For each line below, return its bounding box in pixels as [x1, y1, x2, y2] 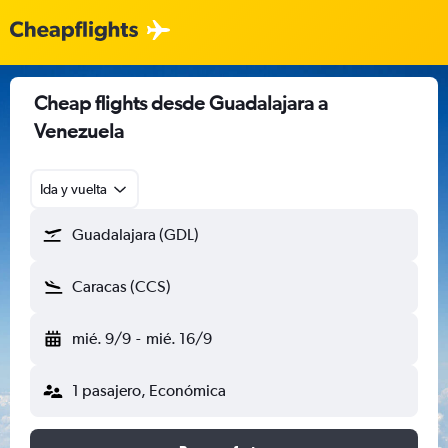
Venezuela [34, 119, 124, 142]
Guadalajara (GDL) [72, 225, 199, 244]
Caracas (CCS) [72, 277, 171, 296]
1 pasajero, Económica [72, 381, 226, 400]
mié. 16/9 [145, 329, 212, 348]
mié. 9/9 [72, 329, 131, 348]
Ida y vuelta [40, 181, 107, 197]
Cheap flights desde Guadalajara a [34, 91, 328, 114]
